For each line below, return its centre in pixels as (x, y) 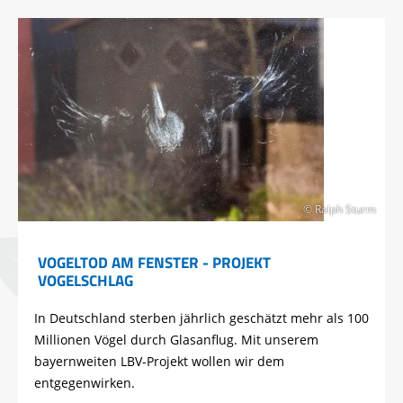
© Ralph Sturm (340, 210)
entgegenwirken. (85, 383)
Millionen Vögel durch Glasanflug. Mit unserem (176, 340)
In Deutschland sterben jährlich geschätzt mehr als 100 (201, 318)
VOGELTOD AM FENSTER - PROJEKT (154, 263)
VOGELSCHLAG (85, 281)
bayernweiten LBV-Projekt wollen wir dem (159, 362)
